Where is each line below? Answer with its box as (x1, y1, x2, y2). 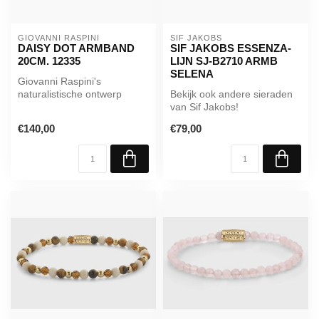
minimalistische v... (18, 113, 102, 125)
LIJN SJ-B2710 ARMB (170, 54, 278, 67)
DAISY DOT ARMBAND (18, 41, 135, 54)
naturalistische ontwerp (18, 88, 122, 100)
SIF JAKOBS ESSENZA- (170, 41, 291, 54)
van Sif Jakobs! (170, 100, 239, 113)
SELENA (170, 67, 214, 80)
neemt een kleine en (18, 100, 110, 113)
